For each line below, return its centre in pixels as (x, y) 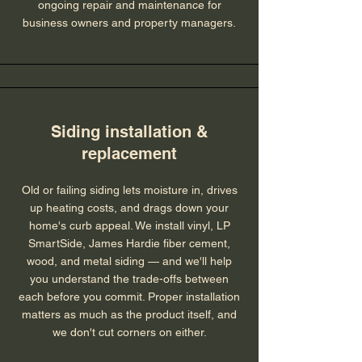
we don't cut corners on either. (129, 332)
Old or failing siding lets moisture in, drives (129, 190)
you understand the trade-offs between (129, 279)
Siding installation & (129, 132)
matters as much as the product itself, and (129, 314)
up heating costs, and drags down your (129, 208)
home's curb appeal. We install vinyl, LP (129, 225)
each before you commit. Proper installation (129, 297)
